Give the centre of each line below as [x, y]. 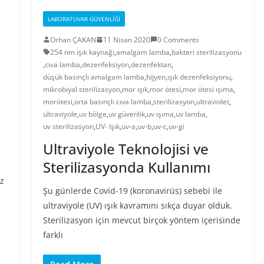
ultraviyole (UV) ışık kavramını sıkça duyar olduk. [137, 205]
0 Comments [178, 39]
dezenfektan [151, 64]
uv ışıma [160, 114]
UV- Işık [107, 126]
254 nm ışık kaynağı [82, 52]
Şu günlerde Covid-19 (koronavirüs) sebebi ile [132, 190]
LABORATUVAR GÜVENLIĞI [84, 19]
